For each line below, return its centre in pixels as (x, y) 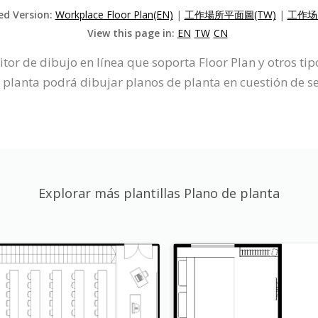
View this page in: (132, 33)
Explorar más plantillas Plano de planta (159, 193)
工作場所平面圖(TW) (230, 15)
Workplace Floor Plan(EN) (114, 15)
